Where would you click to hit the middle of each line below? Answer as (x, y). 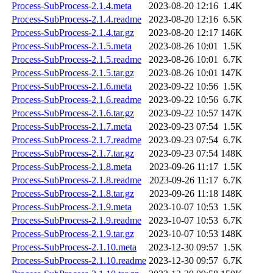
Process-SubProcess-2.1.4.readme (76, 19)
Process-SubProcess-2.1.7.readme (76, 140)
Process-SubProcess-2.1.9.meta (72, 207)
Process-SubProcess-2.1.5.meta (72, 46)
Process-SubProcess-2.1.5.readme (76, 60)
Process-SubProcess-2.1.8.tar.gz (73, 194)
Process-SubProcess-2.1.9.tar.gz (73, 234)
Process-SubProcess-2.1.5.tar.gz (73, 73)
